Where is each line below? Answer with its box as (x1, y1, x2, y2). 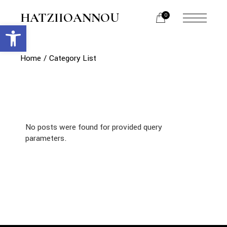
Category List (49, 53, 97, 64)
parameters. (25, 133, 67, 144)
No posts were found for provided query (25, 122, 163, 133)
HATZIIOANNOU (20, 10, 119, 25)
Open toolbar (5, 19, 50, 40)
